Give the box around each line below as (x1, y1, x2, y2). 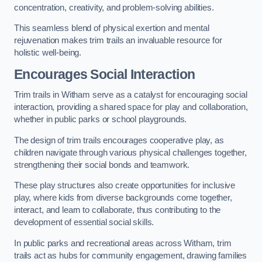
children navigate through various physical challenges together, (14, 147, 247, 157)
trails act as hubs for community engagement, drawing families (14, 250, 247, 260)
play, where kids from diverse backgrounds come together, (14, 193, 232, 203)
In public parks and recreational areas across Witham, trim (14, 238, 232, 248)
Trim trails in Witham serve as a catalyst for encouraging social (14, 90, 247, 100)
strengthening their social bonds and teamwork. (14, 160, 190, 170)
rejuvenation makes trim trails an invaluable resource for (14, 36, 222, 46)
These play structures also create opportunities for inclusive (14, 181, 236, 191)
